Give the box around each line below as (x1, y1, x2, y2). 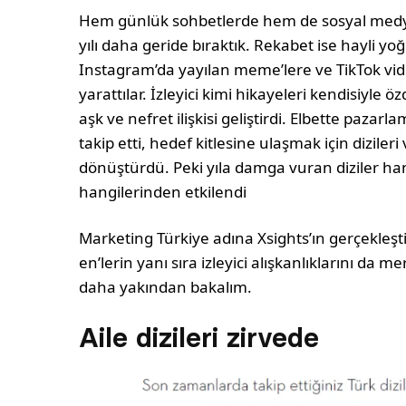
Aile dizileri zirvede (79, 321, 319, 355)
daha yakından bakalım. (79, 276, 253, 298)
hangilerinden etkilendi (79, 181, 247, 203)
